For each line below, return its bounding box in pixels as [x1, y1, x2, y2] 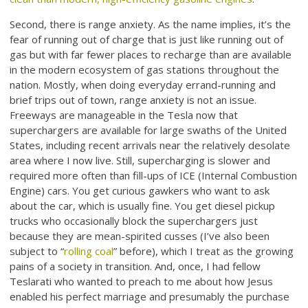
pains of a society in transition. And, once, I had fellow [10, 258, 261, 273]
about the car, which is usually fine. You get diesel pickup [10, 198, 276, 212]
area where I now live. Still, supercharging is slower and [10, 153, 271, 167]
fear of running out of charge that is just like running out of [10, 32, 284, 46]
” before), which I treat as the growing [113, 243, 294, 258]
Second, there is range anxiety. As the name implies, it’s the [10, 16, 291, 31]
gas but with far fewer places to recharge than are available [10, 47, 292, 61]
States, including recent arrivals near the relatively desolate [10, 137, 291, 152]
